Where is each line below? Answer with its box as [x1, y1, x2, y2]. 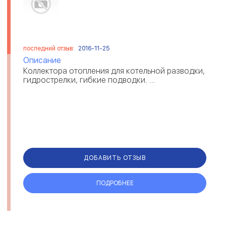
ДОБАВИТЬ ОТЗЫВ [84, 154, 146, 161]
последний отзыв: [23, 45, 76, 52]
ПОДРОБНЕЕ [96, 179, 134, 187]
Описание [23, 55, 61, 66]
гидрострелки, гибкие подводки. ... [23, 75, 155, 85]
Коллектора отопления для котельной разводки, [23, 66, 205, 76]
